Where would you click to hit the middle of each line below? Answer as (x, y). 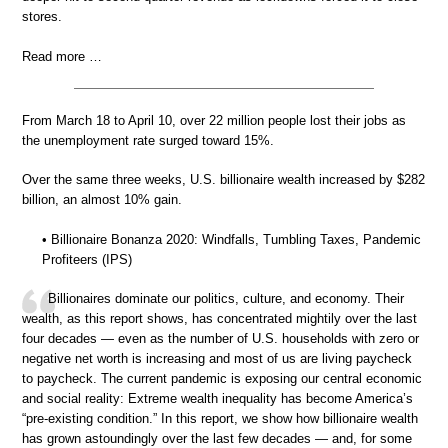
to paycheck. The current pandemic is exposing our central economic (222, 378)
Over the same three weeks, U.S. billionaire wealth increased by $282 (223, 179)
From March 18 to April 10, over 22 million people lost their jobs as (214, 120)
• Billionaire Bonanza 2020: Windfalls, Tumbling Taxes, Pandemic (231, 239)
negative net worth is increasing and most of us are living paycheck (217, 358)
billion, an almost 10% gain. (102, 199)
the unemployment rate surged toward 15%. (148, 140)
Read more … (62, 56)
